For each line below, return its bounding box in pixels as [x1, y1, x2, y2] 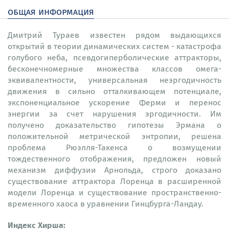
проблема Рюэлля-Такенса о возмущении [8, 141, 221, 153]
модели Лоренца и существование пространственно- [8, 186, 221, 198]
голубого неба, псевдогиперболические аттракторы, [8, 51, 221, 63]
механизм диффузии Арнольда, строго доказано [8, 164, 221, 176]
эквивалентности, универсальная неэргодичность [8, 74, 221, 86]
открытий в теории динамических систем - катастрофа [8, 40, 221, 52]
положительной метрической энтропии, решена [8, 130, 221, 142]
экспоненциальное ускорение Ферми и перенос [8, 96, 221, 108]
